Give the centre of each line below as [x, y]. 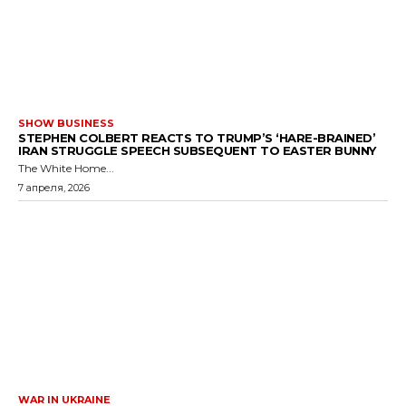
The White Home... [66, 168]
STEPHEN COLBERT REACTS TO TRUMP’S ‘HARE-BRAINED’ [197, 137]
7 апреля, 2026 [54, 187]
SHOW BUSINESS [66, 123]
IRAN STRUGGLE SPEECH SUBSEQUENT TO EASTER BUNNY [197, 150]
